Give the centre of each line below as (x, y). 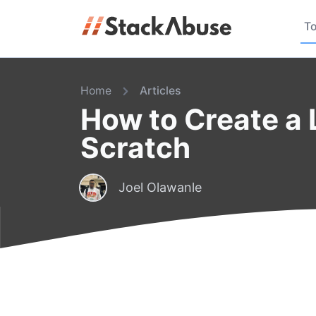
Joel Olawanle (160, 187)
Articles (160, 91)
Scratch (135, 147)
